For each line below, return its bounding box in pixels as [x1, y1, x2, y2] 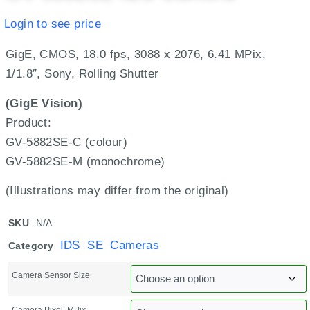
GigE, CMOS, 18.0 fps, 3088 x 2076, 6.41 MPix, [6, 48, 266, 62]
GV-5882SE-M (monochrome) [6, 154, 165, 168]
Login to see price [4, 17, 102, 30]
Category [8, 240, 54, 252]
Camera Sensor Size [12, 270, 90, 280]
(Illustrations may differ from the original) [6, 184, 229, 198]
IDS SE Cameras [60, 239, 160, 253]
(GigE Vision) [6, 96, 83, 110]
